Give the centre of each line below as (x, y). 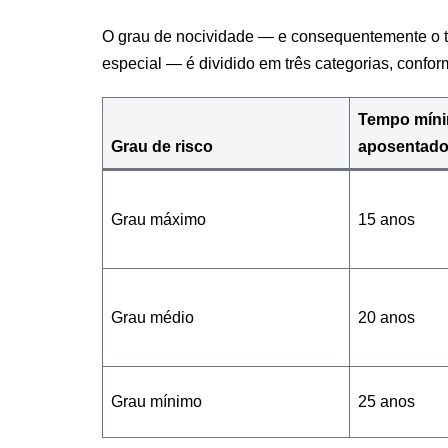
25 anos (386, 401)
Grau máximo (158, 219)
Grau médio (152, 317)
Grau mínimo (156, 401)
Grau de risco (162, 146)
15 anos (386, 219)
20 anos (386, 317)
